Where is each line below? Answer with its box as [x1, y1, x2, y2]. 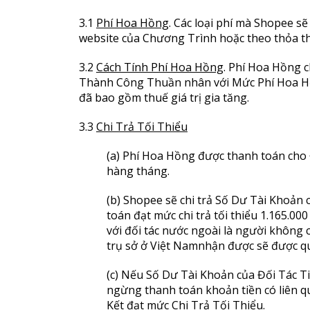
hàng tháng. [107, 163, 170, 179]
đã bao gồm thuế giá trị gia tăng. [79, 90, 249, 105]
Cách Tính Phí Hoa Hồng [96, 60, 224, 75]
